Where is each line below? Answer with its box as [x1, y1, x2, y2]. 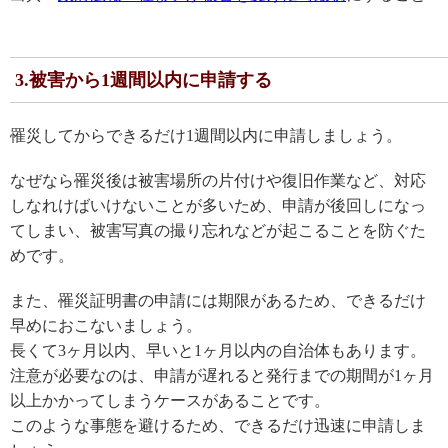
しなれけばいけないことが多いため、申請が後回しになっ [10, 196, 426, 214]
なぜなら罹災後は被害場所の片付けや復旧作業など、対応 [10, 171, 426, 189]
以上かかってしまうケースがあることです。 [10, 391, 330, 409]
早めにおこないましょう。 [10, 316, 202, 334]
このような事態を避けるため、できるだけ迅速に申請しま [10, 416, 426, 434]
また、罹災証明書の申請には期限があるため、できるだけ [10, 291, 426, 309]
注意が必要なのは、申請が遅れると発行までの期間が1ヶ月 [10, 366, 434, 384]
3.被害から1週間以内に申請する [15, 69, 272, 90]
